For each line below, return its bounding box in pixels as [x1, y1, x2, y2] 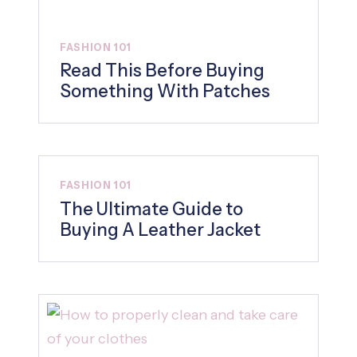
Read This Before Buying [60, 60, 265, 82]
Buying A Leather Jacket [60, 218, 261, 241]
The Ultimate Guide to [60, 198, 243, 220]
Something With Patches [60, 80, 270, 103]
